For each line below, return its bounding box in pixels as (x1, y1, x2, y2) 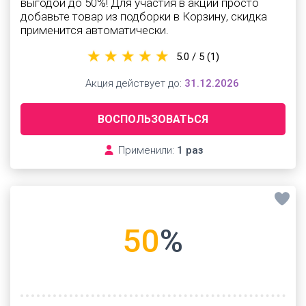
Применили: (115, 144, 177, 156)
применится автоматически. (20, 23, 169, 37)
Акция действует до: (82, 77, 184, 89)
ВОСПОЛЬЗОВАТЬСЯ (98, 113, 208, 126)
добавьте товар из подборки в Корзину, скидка (20, 10, 267, 23)
